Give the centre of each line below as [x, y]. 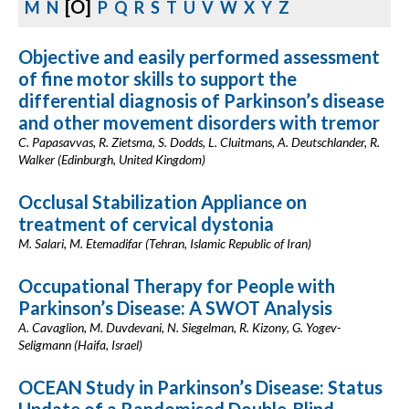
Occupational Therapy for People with [177, 286]
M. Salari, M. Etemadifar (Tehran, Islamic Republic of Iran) [165, 243]
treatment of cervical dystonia [146, 224]
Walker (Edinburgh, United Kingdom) [112, 159]
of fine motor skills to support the [157, 79]
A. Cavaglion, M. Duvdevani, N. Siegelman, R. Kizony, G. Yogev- [179, 327]
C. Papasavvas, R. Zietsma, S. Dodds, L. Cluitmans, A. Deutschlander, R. [199, 142]
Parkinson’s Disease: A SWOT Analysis [175, 308]
